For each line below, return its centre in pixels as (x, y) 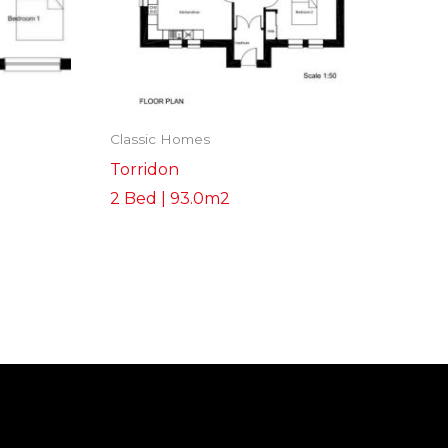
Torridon (145, 169)
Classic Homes (160, 138)
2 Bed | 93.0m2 (170, 198)
